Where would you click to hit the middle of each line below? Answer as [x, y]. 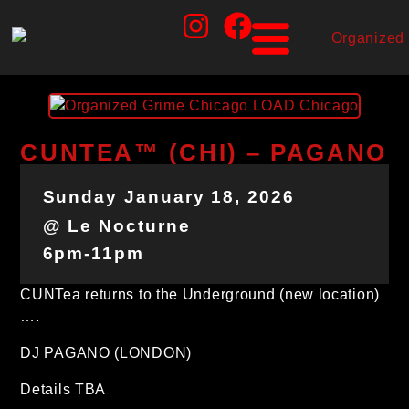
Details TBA [63, 389]
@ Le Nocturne [116, 225]
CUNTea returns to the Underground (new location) [200, 294]
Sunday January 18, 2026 [168, 196]
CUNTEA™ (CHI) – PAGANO [204, 152]
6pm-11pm [93, 253]
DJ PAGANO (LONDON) [106, 352]
